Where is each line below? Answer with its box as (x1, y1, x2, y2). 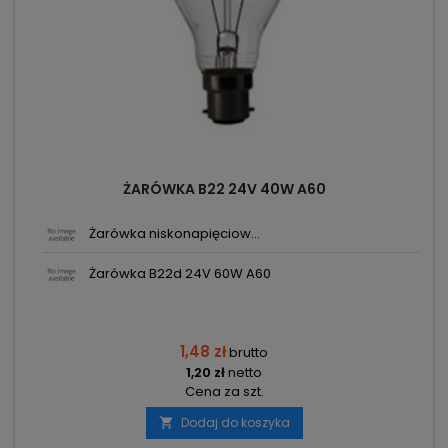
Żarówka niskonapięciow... (89, 224, 260, 244)
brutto (229, 343, 268, 363)
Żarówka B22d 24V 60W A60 (89, 264, 271, 284)
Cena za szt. (184, 382, 264, 402)
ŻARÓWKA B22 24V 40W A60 (122, 179, 326, 200)
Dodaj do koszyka (180, 414, 290, 432)
